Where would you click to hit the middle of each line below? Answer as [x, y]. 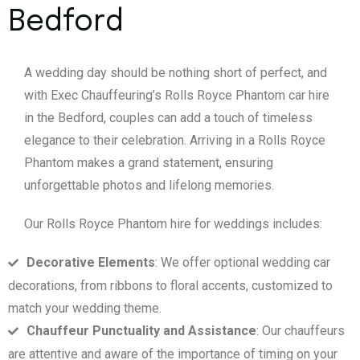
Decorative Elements [91, 263]
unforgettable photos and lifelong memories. [149, 186]
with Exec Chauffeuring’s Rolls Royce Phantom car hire [177, 96]
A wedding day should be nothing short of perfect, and [176, 73]
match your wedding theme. [85, 309]
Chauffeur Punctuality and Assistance [141, 331]
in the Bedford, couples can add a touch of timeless [168, 118]
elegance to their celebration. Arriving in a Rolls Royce [175, 141]
